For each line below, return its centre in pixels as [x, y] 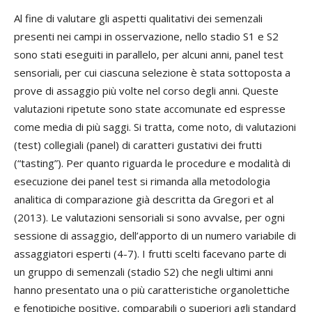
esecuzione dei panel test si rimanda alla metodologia [142, 181]
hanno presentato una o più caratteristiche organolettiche [152, 290]
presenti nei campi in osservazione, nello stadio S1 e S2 [146, 36]
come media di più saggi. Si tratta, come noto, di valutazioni [155, 127]
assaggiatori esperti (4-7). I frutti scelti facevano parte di [150, 253]
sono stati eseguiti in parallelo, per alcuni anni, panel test [149, 54]
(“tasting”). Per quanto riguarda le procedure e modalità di [152, 163]
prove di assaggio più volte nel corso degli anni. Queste [146, 91]
